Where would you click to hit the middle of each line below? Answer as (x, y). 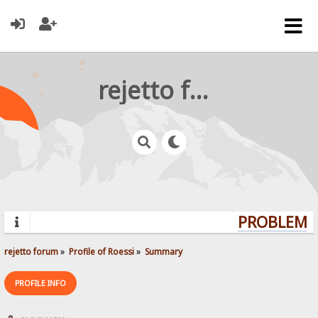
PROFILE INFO (41, 283)
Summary (164, 251)
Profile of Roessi (102, 251)
